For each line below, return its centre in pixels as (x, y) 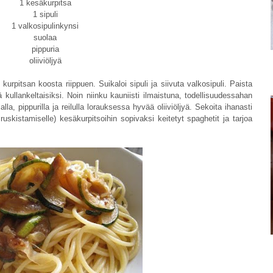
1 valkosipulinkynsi (45, 26)
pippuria (45, 49)
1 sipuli (45, 15)
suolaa (45, 38)
